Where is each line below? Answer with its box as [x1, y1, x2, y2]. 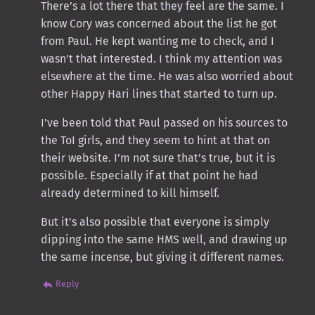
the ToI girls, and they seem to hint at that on [40, 133, 270, 147]
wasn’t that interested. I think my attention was [40, 51, 282, 65]
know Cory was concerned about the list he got [40, 16, 277, 30]
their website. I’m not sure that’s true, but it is [40, 150, 275, 165]
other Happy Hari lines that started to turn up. [40, 86, 277, 101]
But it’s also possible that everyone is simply [40, 214, 269, 229]
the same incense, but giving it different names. [40, 250, 284, 264]
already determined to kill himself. [40, 186, 219, 200]
